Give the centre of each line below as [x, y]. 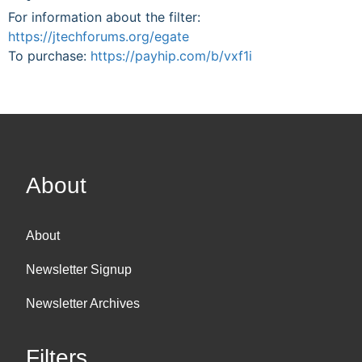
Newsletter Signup [79, 269]
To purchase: [49, 55]
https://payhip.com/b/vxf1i [171, 55]
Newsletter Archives [83, 303]
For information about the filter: [104, 17]
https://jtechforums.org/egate [99, 36]
